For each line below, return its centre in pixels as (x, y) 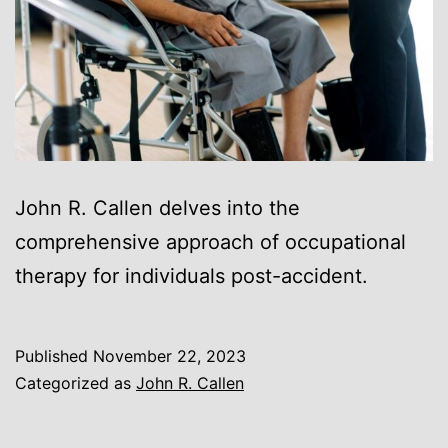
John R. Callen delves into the (157, 208)
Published (54, 356)
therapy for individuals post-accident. (191, 276)
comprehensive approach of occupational (210, 242)
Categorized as (75, 383)
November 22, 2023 (169, 356)
